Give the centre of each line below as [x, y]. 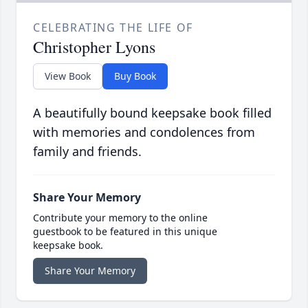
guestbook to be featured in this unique [125, 232]
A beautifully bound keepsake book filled [152, 113]
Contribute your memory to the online [120, 218]
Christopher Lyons [94, 47]
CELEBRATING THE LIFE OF [113, 28]
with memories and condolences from [144, 132]
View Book [68, 76]
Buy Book [135, 76]
